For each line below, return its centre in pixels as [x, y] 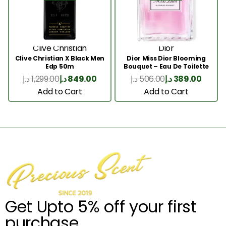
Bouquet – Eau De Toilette [166, 66]
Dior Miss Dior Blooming [166, 58]
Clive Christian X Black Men [60, 58]
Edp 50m [60, 66]
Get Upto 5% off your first [101, 207]
